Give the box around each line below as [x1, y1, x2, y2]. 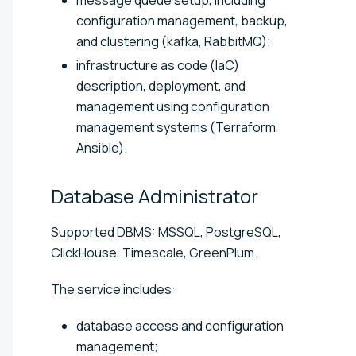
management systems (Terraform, [76, 118, 279, 136]
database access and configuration [76, 316, 284, 335]
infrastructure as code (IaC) [76, 56, 239, 74]
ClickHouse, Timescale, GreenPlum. [51, 243, 257, 261]
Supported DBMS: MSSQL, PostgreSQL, [51, 222, 281, 241]
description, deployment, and [76, 76, 246, 95]
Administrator [138, 182, 258, 209]
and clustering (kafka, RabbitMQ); [76, 32, 271, 50]
